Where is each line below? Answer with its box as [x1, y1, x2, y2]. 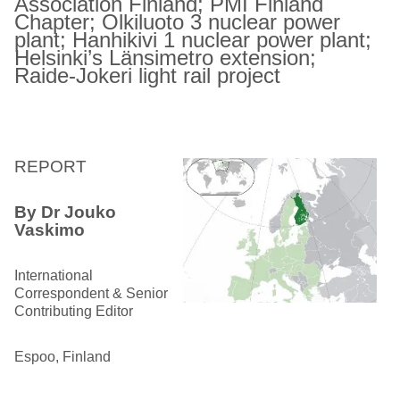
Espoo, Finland [14, 349, 111, 364]
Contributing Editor [14, 304, 133, 319]
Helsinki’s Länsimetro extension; [14, 46, 316, 70]
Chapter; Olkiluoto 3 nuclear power [14, 10, 340, 34]
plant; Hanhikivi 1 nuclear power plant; [14, 28, 371, 52]
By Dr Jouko [14, 203, 116, 221]
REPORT [14, 157, 87, 176]
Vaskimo [14, 221, 85, 239]
